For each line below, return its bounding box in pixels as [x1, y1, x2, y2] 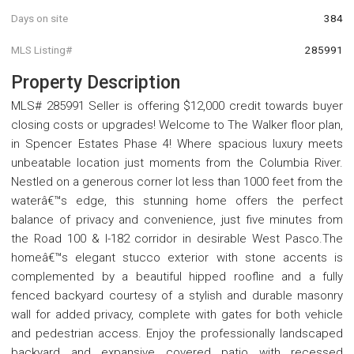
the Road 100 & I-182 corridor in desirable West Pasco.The [11, 231, 343, 246]
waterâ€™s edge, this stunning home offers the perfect [11, 193, 343, 208]
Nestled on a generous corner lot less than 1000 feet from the [11, 174, 343, 189]
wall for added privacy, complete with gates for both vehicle [11, 307, 343, 322]
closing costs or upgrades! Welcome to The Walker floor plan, [11, 117, 343, 132]
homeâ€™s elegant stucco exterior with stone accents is [11, 250, 343, 265]
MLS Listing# [11, 43, 72, 56]
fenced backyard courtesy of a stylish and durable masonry [11, 288, 343, 303]
